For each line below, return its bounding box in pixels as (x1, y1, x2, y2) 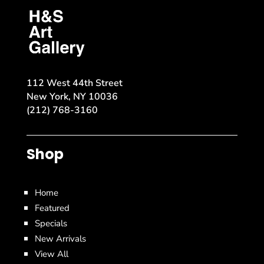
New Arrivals (34, 233, 86, 245)
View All (34, 248, 68, 260)
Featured (34, 202, 70, 214)
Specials (34, 217, 67, 230)
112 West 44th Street (26, 77, 123, 90)
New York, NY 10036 (26, 90, 118, 104)
